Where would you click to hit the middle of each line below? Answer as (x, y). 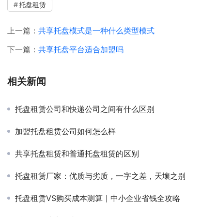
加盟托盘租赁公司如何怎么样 (65, 131)
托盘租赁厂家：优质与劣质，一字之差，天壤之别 (100, 176)
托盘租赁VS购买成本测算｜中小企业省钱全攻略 (98, 198)
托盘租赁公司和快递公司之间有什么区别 (85, 109)
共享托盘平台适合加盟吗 (81, 49)
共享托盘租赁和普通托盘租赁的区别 (77, 153)
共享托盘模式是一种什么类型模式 (96, 30)
